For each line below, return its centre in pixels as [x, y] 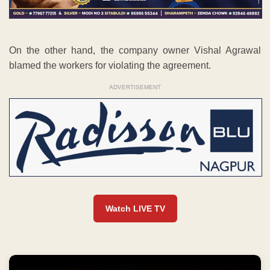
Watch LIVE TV [135, 209]
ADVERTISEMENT [135, 87]
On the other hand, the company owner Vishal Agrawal [135, 51]
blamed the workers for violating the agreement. [110, 66]
